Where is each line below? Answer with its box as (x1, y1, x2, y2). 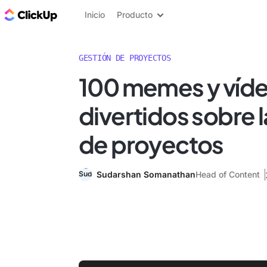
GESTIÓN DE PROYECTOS (79, 53, 171, 63)
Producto (117, 10, 153, 20)
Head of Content (195, 169, 260, 179)
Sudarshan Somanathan (97, 169, 195, 179)
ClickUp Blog (60, 8, 120, 21)
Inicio (85, 10, 105, 20)
